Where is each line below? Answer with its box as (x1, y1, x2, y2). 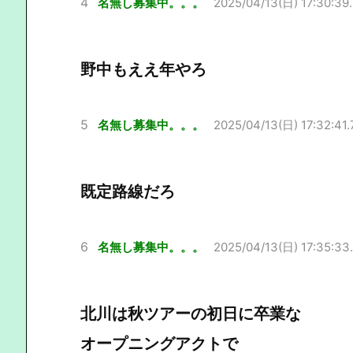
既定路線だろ (80, 181, 175, 201)
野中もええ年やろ (80, 59, 206, 79)
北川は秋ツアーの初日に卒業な (80, 303, 301, 323)
